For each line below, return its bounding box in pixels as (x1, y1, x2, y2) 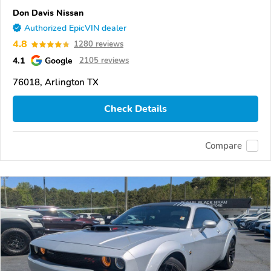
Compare (205, 140, 242, 152)
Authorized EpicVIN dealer (24, 22, 126, 34)
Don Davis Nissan (13, 7, 83, 19)
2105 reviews (79, 55, 129, 67)
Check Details (104, 102, 167, 116)
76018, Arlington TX (13, 76, 99, 89)
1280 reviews (74, 39, 123, 50)
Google (45, 54, 73, 67)
